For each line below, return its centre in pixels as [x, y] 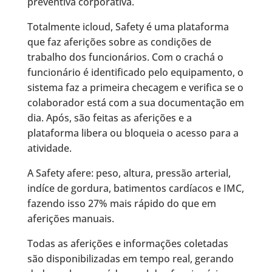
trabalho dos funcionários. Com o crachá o [125, 57]
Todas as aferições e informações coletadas [127, 244]
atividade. [49, 148]
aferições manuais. [70, 219]
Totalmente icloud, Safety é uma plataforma [128, 27]
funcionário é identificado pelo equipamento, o [135, 73]
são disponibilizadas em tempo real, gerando [130, 259]
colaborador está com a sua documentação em [135, 103]
